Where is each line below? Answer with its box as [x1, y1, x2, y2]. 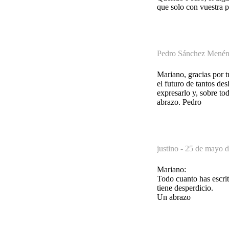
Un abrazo [157, 192, 191, 201]
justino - [157, 144, 185, 153]
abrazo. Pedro [157, 97, 201, 106]
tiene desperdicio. [157, 183, 213, 192]
